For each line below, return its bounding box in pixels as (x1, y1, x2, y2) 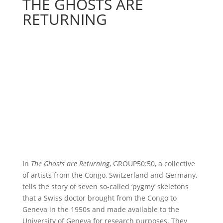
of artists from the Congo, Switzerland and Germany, (22, 170, 197, 180)
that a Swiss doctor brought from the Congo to (22, 193, 177, 203)
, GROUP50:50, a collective (109, 159, 195, 168)
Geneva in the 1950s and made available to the (22, 205, 179, 214)
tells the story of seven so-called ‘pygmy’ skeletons (22, 182, 189, 191)
